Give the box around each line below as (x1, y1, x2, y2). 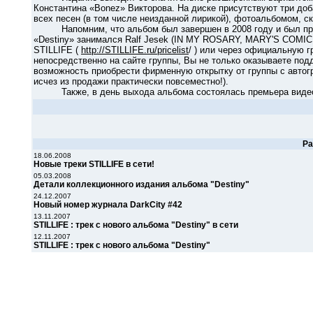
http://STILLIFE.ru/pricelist (81, 45, 189, 55)
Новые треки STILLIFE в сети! (34, 159, 154, 169)
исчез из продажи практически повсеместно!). (34, 76, 228, 87)
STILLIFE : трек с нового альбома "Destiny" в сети (34, 220, 238, 230)
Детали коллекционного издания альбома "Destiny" (34, 180, 249, 189)
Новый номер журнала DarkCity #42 (34, 200, 182, 210)
